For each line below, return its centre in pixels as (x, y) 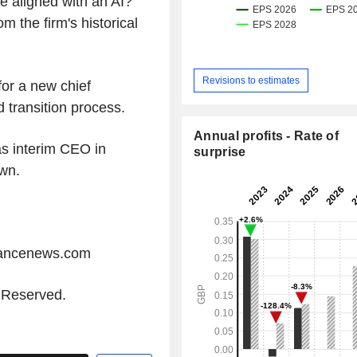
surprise (220, 152)
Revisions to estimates (251, 80)
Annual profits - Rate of (267, 136)
